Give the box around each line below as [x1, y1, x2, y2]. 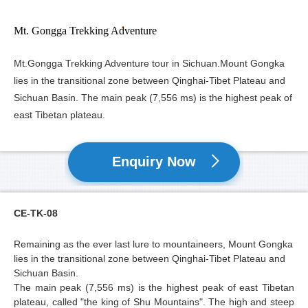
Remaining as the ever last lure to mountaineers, [14, 238, 228, 250]
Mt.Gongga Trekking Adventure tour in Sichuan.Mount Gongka [14, 57, 285, 69]
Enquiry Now [112, 153, 196, 169]
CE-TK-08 [14, 207, 58, 219]
